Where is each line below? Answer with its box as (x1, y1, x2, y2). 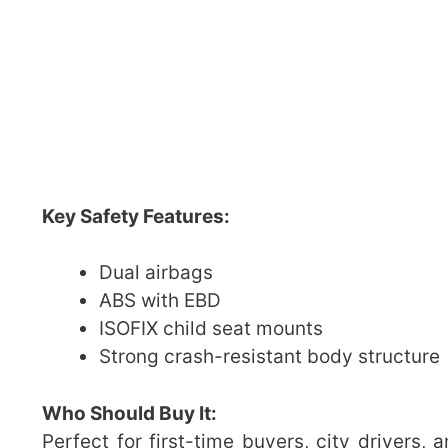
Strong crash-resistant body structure (99, 345, 440, 369)
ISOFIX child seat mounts (99, 317, 323, 341)
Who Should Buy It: (42, 401, 217, 425)
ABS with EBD (99, 289, 221, 313)
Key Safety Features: (42, 204, 230, 228)
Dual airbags (99, 261, 213, 285)
